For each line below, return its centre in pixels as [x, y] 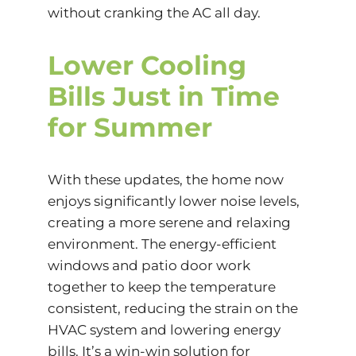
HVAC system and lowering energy [164, 329]
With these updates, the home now [165, 179]
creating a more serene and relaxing [169, 222]
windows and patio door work [149, 265]
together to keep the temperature [161, 286]
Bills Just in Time [163, 96]
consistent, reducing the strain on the [172, 308]
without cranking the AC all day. [154, 12]
